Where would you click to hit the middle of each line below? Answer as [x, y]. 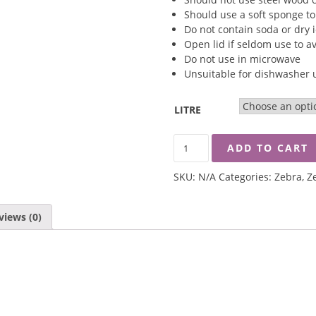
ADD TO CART [268, 148]
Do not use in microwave [242, 59]
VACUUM [193, 185]
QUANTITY [197, 215]
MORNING [197, 156]
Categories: [246, 177]
